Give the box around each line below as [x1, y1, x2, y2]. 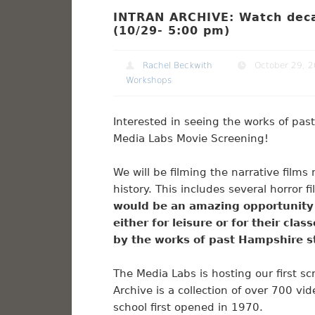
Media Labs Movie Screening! [112, 132, 269, 146]
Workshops [125, 75, 172, 85]
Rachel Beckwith [142, 60, 212, 70]
